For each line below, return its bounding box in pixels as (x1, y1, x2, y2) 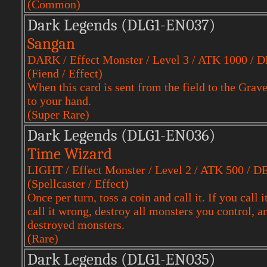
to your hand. (27, 94, 91, 107)
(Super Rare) (27, 108, 89, 121)
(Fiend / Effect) (27, 67, 103, 80)
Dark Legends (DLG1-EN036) (27, 126, 215, 145)
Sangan (27, 35, 75, 53)
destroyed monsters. (27, 218, 125, 231)
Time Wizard (27, 145, 112, 163)
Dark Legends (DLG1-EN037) (27, 16, 215, 35)
